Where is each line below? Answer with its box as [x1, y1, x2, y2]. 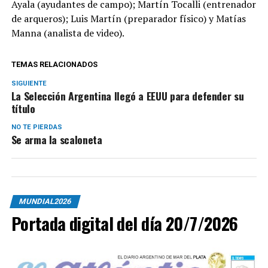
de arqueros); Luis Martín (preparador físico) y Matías [11, 11, 246, 25]
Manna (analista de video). [11, 26, 124, 39]
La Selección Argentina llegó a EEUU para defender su [11, 87, 244, 103]
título [11, 100, 35, 116]
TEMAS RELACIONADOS [11, 59, 98, 69]
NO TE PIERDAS [11, 123, 62, 131]
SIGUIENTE [11, 79, 47, 87]
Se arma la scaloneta [11, 131, 102, 147]
